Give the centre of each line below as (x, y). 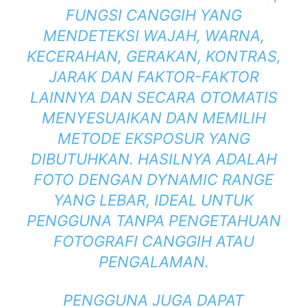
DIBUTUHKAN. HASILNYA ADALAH (153, 159)
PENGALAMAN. (153, 262)
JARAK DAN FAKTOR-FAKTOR (153, 77)
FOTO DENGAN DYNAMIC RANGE (153, 180)
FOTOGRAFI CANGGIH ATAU (153, 242)
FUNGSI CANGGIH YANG (153, 15)
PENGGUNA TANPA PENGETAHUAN (153, 221)
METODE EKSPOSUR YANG (153, 139)
